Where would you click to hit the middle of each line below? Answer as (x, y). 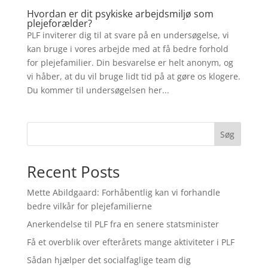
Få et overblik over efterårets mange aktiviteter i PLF (130, 242)
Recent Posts (73, 172)
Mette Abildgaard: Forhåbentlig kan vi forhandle (123, 192)
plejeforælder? (59, 23)
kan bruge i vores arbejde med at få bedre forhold (127, 49)
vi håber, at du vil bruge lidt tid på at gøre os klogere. (133, 76)
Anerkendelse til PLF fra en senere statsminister (123, 224)
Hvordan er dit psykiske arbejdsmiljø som (120, 14)
